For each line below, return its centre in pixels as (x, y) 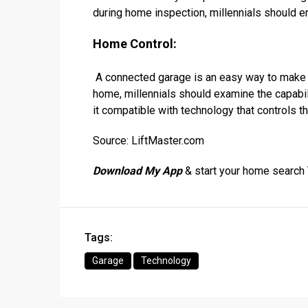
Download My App (137, 171)
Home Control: (135, 44)
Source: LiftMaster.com (148, 141)
